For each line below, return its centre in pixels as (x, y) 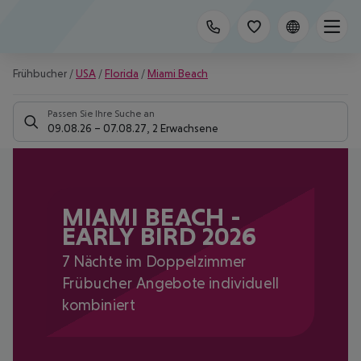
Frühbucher (40, 73)
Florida (122, 73)
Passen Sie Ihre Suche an (101, 114)
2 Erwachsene (185, 128)
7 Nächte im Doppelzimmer (154, 261)
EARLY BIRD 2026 (159, 236)
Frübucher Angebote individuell (171, 283)
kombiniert (98, 305)
